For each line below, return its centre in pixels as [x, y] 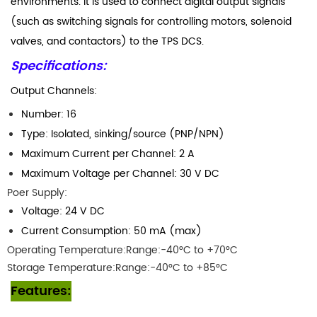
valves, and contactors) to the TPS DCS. [107, 41]
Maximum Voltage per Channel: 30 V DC [120, 173]
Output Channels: [54, 91]
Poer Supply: [37, 192]
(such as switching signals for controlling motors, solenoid [151, 21]
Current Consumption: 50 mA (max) [111, 231]
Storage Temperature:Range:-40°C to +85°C [117, 267]
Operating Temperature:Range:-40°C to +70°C [122, 250]
